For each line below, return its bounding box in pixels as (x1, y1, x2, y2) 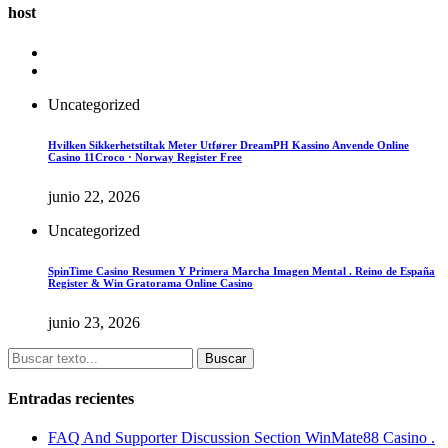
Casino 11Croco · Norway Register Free (48, 150, 242, 163)
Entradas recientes (8, 389, 134, 407)
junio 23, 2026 (48, 313, 140, 331)
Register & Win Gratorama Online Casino (48, 276, 253, 289)
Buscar (205, 350, 246, 366)
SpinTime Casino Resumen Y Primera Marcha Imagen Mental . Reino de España (48, 264, 435, 277)
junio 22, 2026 (48, 187, 140, 205)
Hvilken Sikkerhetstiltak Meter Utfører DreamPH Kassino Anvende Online (48, 138, 409, 151)
